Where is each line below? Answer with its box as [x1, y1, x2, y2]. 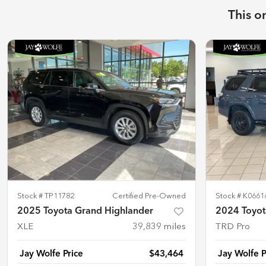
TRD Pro [216, 222, 250, 232]
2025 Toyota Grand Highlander [17, 206, 153, 216]
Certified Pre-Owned [112, 192, 186, 200]
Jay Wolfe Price [20, 249, 83, 259]
